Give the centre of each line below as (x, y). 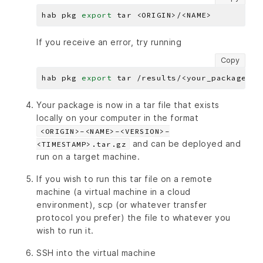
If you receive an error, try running (109, 42)
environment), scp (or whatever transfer (122, 205)
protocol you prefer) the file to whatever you (134, 218)
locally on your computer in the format (117, 118)
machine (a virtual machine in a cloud (114, 192)
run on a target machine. (88, 157)
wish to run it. (65, 231)
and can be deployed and (185, 144)
